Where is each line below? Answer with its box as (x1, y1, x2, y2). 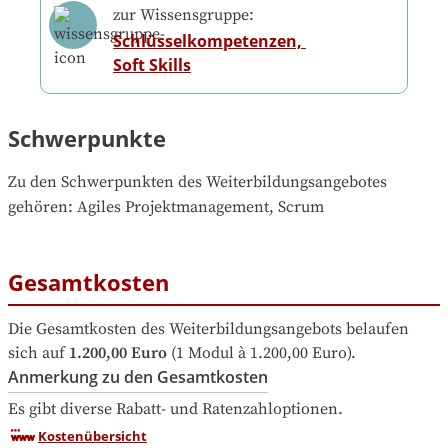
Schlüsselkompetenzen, (112, 30, 302, 53)
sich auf (8, 342, 65, 363)
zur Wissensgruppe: (112, 5, 254, 26)
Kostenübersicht (38, 426, 147, 445)
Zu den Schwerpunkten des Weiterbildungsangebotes (8, 172, 387, 193)
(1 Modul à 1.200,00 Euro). (167, 342, 356, 363)
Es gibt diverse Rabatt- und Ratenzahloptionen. (8, 398, 343, 419)
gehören (8, 197, 68, 218)
